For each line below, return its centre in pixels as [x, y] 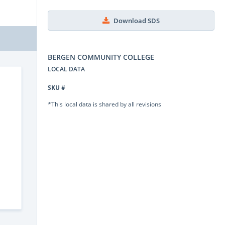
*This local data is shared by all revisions [104, 104]
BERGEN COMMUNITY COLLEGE [101, 57]
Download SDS [137, 21]
